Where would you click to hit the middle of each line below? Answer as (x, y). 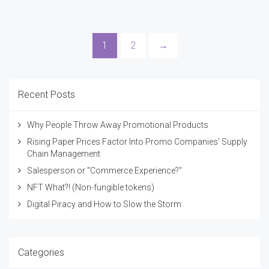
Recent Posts (47, 94)
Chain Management (64, 153)
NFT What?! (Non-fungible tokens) (91, 187)
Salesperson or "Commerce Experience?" (104, 170)
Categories (41, 252)
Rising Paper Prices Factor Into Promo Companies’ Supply (137, 141)
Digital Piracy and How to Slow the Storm (104, 204)
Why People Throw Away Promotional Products (118, 125)
